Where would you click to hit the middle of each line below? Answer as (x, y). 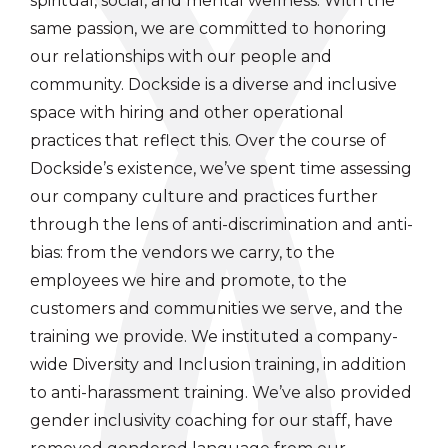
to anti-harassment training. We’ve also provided (221, 392)
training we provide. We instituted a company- (214, 336)
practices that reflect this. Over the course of (208, 140)
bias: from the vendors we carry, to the (182, 252)
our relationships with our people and (181, 56)
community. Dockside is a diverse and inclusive (213, 84)
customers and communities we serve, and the (216, 308)
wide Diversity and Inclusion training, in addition (218, 364)
